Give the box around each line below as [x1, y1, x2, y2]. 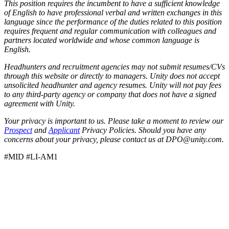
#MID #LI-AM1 [4, 152, 58, 161]
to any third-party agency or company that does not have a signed [4, 89, 216, 99]
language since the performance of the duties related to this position [4, 17, 222, 26]
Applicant [49, 125, 80, 134]
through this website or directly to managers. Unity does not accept [4, 71, 220, 80]
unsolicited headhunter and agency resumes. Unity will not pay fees [4, 80, 221, 89]
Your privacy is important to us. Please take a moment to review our [4, 116, 223, 125]
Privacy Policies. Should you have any [80, 125, 206, 134]
